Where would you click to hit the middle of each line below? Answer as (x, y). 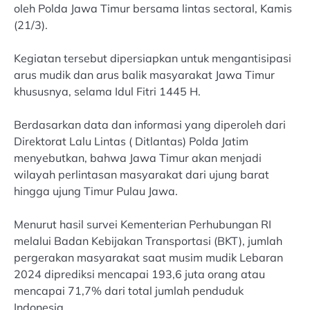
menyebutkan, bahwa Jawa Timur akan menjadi (138, 158)
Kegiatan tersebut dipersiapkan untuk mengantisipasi (153, 58)
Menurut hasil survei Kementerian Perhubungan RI (143, 225)
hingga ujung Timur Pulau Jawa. (96, 191)
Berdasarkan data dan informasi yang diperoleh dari (150, 125)
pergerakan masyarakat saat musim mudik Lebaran (148, 258)
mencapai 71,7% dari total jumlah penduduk (129, 291)
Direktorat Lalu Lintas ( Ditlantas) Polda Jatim (131, 142)
